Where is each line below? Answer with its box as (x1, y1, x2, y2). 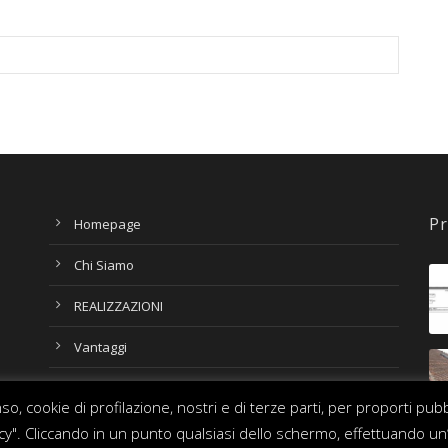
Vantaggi (73, 338, 127, 356)
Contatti (73, 379, 121, 397)
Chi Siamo (73, 256, 134, 274)
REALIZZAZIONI (73, 297, 163, 315)
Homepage (73, 215, 141, 233)
